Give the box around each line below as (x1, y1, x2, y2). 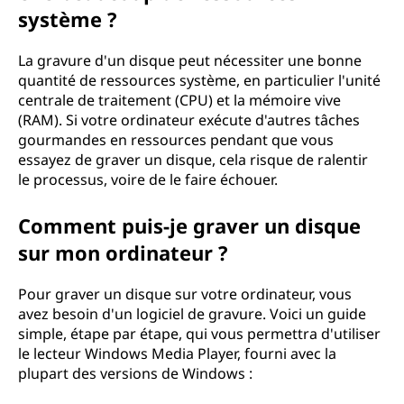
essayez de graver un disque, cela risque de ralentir (18, 150, 368, 170)
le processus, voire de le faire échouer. (18, 170, 278, 189)
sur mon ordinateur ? (18, 239, 228, 266)
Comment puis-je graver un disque (18, 212, 361, 239)
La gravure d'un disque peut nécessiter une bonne (18, 50, 362, 70)
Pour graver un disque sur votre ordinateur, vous (18, 284, 352, 304)
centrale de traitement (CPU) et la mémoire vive (18, 90, 341, 110)
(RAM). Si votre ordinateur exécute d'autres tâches (18, 110, 360, 130)
